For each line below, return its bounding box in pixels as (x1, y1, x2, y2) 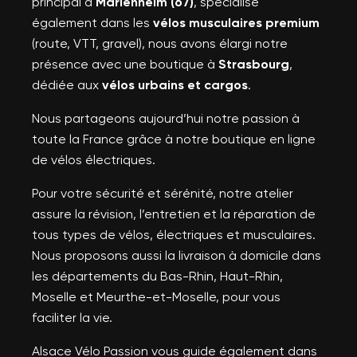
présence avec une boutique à (32, 56, 218, 72)
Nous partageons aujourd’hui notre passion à (32, 110, 300, 126)
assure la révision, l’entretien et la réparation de (32, 206, 316, 222)
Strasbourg (218, 56, 289, 72)
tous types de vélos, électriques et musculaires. (32, 226, 316, 242)
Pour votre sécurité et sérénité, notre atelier (32, 185, 293, 201)
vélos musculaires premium (153, 14, 320, 30)
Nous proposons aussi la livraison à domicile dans (32, 247, 321, 263)
